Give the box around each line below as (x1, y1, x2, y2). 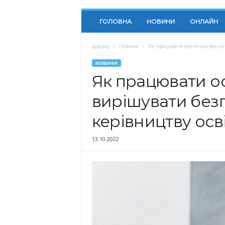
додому (91, 43, 109, 50)
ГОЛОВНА (99, 18, 132, 25)
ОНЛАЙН (189, 18, 218, 25)
